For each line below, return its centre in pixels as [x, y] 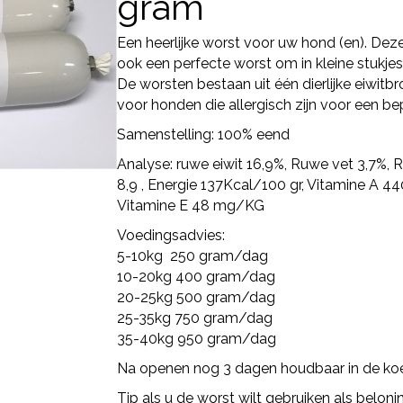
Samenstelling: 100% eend [203, 134]
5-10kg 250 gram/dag [192, 256]
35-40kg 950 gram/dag [196, 339]
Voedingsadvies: [170, 235]
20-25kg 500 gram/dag [196, 297]
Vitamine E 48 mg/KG [190, 206]
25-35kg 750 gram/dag [194, 318]
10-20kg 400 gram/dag [196, 277]
